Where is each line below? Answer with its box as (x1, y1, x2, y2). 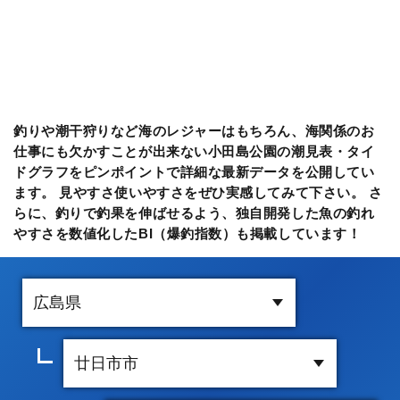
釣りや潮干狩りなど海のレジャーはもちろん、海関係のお (13, 122, 375, 138)
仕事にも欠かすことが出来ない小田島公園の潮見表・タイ (13, 143, 375, 159)
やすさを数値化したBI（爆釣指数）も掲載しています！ (13, 225, 362, 241)
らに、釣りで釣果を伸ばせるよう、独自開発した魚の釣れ (13, 204, 375, 221)
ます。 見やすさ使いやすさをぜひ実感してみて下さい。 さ (13, 184, 383, 200)
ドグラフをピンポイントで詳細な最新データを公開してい (13, 163, 375, 179)
